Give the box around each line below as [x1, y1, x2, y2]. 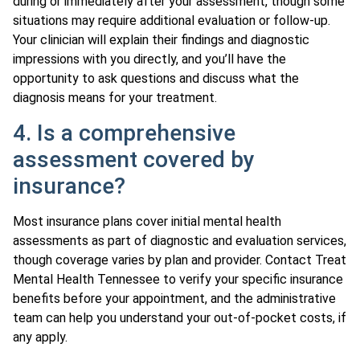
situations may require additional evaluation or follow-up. [13, 13, 330, 29]
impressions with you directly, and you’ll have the [13, 51, 286, 67]
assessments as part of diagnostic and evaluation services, [13, 232, 346, 248]
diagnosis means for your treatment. [13, 90, 217, 106]
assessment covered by [13, 145, 255, 173]
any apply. [13, 329, 67, 345]
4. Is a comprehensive [13, 119, 235, 146]
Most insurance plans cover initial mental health [13, 213, 281, 229]
